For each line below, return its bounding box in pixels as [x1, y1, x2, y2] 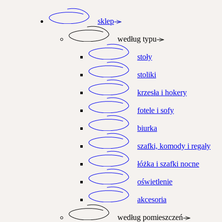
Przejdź [3, 7, 27, 16]
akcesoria [137, 195, 166, 204]
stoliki [137, 70, 156, 79]
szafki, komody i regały [137, 142, 211, 150]
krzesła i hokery [137, 88, 187, 97]
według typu [117, 35, 157, 43]
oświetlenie [137, 177, 172, 186]
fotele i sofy [137, 106, 174, 114]
